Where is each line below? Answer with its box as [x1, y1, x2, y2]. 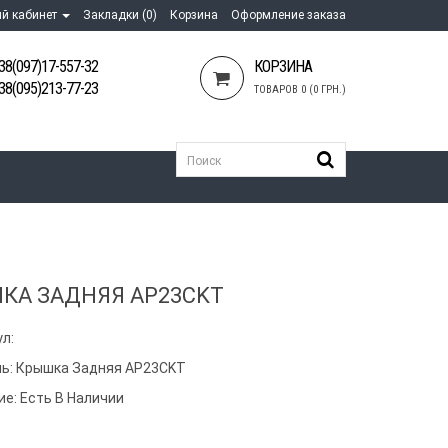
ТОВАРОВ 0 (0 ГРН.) [254, 83, 346, 96]
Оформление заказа [231, 8, 346, 22]
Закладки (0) [83, 8, 157, 22]
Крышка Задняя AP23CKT [16, 359, 187, 376]
